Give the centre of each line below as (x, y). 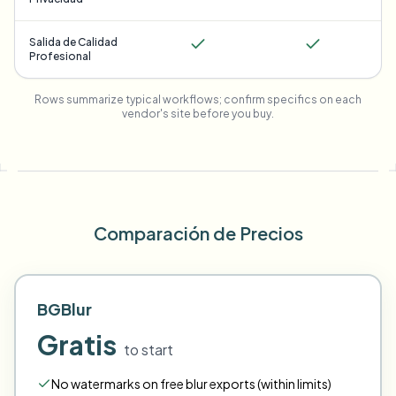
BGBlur (65, 309)
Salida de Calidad (73, 42)
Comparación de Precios (198, 233)
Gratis (77, 345)
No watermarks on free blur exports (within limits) (191, 384)
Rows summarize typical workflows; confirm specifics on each (198, 99)
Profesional (60, 56)
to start (148, 350)
